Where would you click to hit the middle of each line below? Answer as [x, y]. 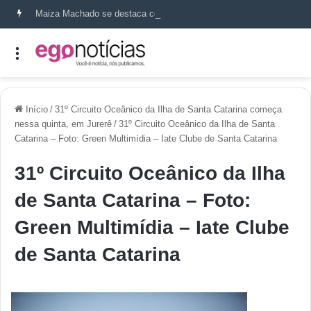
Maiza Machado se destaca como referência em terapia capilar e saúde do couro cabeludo [281, 14]
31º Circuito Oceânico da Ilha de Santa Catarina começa [168, 109]
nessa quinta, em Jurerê [63, 124]
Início [35, 109]
